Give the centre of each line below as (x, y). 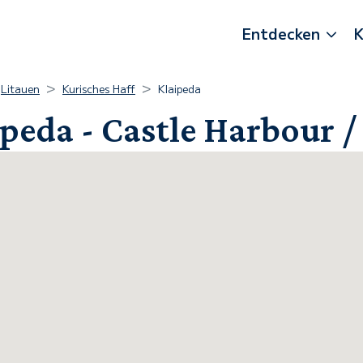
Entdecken (281, 33)
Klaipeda (179, 89)
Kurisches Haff (99, 89)
